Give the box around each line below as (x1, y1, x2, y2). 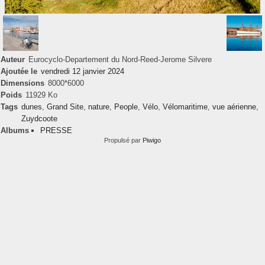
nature (88, 102, 109, 111)
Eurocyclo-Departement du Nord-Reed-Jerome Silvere (28, 55, 212, 64)
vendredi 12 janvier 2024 (41, 67, 124, 76)
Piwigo (143, 137, 161, 144)
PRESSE (40, 126, 72, 135)
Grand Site (47, 102, 83, 111)
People (114, 102, 138, 111)
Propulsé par (104, 137, 143, 144)
